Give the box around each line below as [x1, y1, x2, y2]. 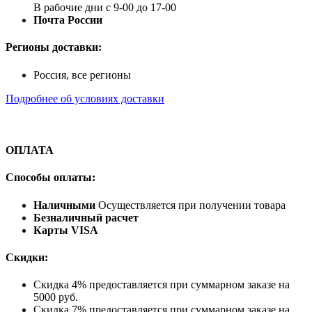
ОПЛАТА [6, 144, 54, 156]
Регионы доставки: [6, 41, 102, 54]
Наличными [33, 198, 98, 211]
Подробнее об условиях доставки [6, 92, 164, 104]
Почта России [33, 14, 102, 26]
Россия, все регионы [33, 68, 131, 81]
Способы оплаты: [6, 171, 95, 184]
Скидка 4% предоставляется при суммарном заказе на [33, 279, 290, 291]
